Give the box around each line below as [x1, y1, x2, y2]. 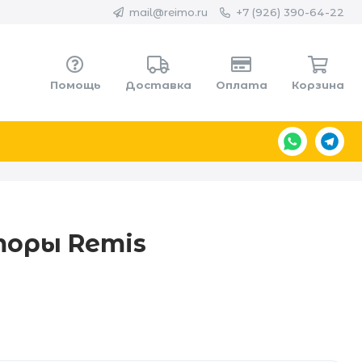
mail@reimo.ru [129, 6, 208, 19]
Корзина [291, 78, 344, 91]
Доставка [124, 78, 192, 91]
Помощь [49, 78, 101, 91]
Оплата [215, 78, 267, 91]
